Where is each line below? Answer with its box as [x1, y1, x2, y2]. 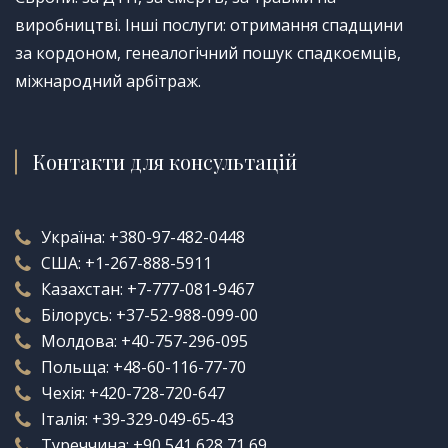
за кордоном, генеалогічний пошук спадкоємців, [15, 42, 401, 65]
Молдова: [41, 330, 121, 353]
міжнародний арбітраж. [15, 70, 201, 93]
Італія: [41, 408, 92, 431]
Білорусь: [41, 304, 116, 327]
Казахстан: [41, 278, 127, 301]
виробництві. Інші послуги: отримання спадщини [15, 14, 403, 37]
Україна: [41, 226, 109, 249]
